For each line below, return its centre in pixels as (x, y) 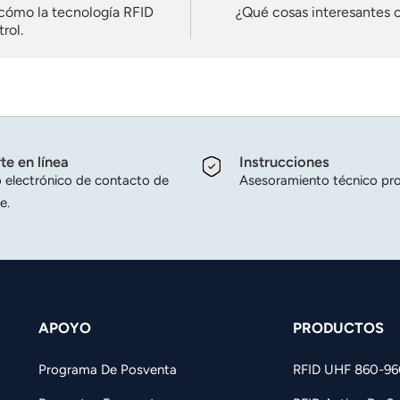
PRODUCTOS (339, 328)
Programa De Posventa (108, 370)
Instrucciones (284, 162)
